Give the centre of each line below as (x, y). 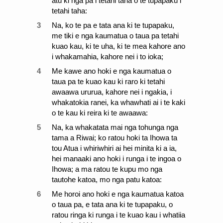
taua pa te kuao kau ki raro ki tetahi (108, 81)
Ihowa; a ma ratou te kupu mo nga (107, 169)
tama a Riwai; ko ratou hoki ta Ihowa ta (114, 138)
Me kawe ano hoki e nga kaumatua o (111, 71)
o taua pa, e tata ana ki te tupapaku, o (112, 204)
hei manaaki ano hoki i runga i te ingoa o (116, 159)
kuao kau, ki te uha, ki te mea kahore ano (118, 46)
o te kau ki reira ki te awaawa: (100, 113)
